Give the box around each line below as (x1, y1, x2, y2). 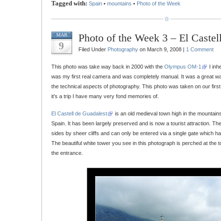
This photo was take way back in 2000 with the (51, 64, 164, 70)
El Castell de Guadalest (51, 110, 107, 116)
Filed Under (78, 46, 108, 52)
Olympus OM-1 (164, 64, 201, 70)
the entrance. (51, 150, 83, 156)
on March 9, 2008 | (138, 46, 186, 52)
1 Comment (186, 46, 214, 52)
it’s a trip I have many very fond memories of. (51, 93, 159, 99)
